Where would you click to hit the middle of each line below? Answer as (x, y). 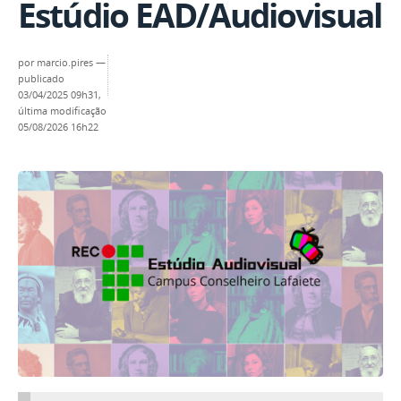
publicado (41, 79)
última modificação (62, 111)
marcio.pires (65, 63)
